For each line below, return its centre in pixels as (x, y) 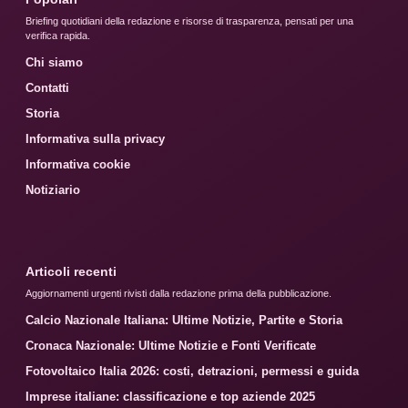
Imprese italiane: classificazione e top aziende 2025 (170, 397)
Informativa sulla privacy (95, 139)
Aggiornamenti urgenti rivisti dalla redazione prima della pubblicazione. (178, 294)
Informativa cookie (78, 165)
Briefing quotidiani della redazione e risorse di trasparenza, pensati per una (189, 21)
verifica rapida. (58, 36)
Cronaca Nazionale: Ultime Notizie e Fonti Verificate (171, 346)
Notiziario (53, 190)
